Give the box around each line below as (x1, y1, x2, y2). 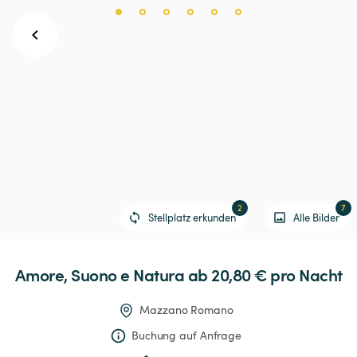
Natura (133, 263, 184, 287)
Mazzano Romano (139, 302, 233, 318)
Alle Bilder (293, 210, 339, 225)
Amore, (14, 263, 68, 287)
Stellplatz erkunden (148, 210, 236, 225)
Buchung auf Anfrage (131, 328, 242, 343)
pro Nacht (270, 263, 343, 287)
